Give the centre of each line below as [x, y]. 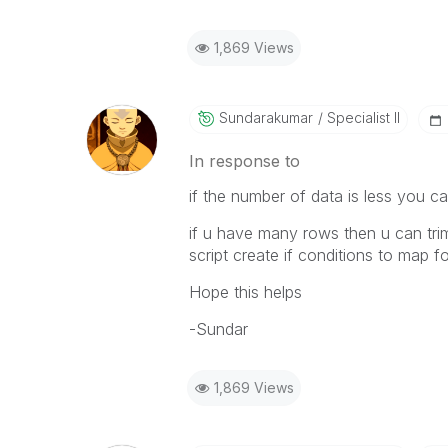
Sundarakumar [265, 117]
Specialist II [361, 117]
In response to [244, 161]
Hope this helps [245, 292]
